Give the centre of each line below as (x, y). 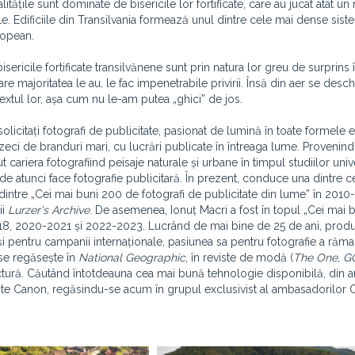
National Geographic (132, 258)
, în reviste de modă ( (239, 258)
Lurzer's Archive (49, 210)
